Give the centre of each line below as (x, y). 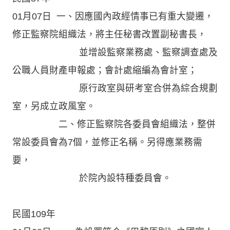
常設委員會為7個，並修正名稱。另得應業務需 (107, 142)
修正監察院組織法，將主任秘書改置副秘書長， (109, 34)
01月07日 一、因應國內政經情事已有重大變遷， (113, 16)
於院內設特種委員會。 (92, 178)
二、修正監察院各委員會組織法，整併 (114, 124)
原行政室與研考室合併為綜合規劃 (115, 88)
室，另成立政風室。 (54, 106)
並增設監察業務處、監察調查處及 (115, 52)
